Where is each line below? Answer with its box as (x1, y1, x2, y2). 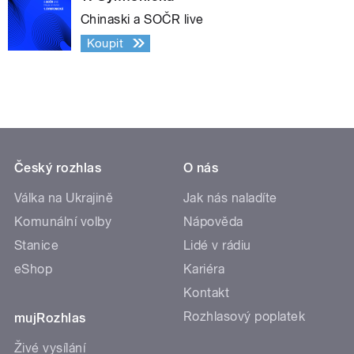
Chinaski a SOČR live (81, 11, 204, 27)
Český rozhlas (14, 160, 102, 175)
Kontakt (183, 284, 230, 300)
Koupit (86, 36, 124, 51)
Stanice (14, 237, 59, 253)
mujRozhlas (14, 310, 86, 326)
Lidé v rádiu (183, 237, 251, 253)
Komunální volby (14, 213, 112, 229)
